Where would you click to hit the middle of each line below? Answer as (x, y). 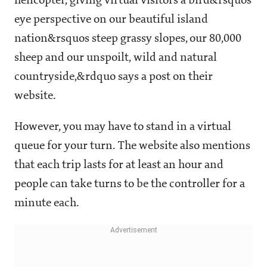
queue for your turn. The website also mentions (132, 146)
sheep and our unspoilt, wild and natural (116, 58)
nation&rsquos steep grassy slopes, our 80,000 (128, 39)
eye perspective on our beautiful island (111, 20)
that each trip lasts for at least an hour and (119, 165)
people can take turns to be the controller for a (130, 184)
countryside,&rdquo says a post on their (114, 77)
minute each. (47, 204)
